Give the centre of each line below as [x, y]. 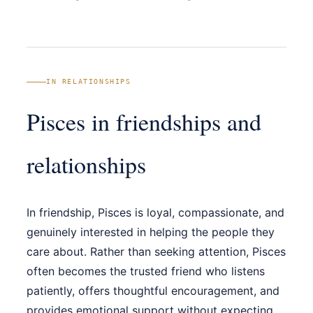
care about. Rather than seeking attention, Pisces [156, 252]
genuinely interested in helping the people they [151, 232]
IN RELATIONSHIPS [89, 82]
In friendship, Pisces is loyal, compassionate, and [155, 213]
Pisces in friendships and [144, 122]
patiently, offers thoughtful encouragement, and [153, 291]
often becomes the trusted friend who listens [146, 271]
